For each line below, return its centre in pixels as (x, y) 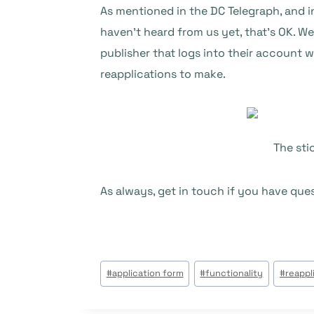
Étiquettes (127, 266)
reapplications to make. (163, 74)
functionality (234, 273)
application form (148, 273)
